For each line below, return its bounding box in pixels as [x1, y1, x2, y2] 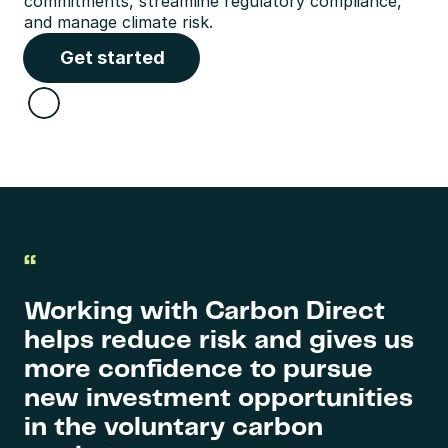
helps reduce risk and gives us [24, 328, 414, 353]
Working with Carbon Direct [24, 299, 385, 324]
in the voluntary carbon [24, 415, 323, 440]
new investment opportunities [24, 386, 413, 411]
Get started [60, 47, 165, 68]
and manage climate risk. [24, 12, 213, 32]
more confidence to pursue [24, 357, 373, 382]
